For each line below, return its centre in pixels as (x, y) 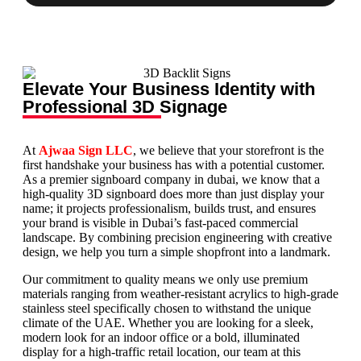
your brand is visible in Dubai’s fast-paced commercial (160, 223)
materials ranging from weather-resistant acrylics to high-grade (180, 294)
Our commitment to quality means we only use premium (165, 280)
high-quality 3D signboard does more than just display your (173, 194)
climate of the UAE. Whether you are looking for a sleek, (168, 323)
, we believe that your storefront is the (228, 151)
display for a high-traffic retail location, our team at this (162, 352)
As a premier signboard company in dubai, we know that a (171, 180)
